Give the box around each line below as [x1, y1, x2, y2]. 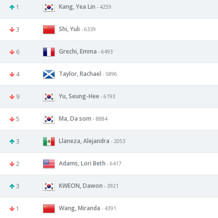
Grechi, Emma [59, 47, 97, 55]
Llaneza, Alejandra [59, 136, 109, 145]
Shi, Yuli [59, 24, 80, 33]
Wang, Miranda [59, 203, 100, 212]
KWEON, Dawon [59, 181, 103, 190]
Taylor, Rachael [59, 69, 101, 78]
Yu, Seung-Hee [59, 91, 99, 100]
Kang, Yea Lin [59, 2, 95, 11]
